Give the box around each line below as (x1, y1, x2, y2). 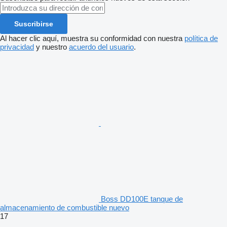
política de (184, 33, 218, 43)
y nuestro (34, 42, 69, 51)
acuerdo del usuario (69, 42, 134, 51)
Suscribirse (14, 19, 53, 28)
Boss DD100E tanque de (101, 194, 183, 203)
